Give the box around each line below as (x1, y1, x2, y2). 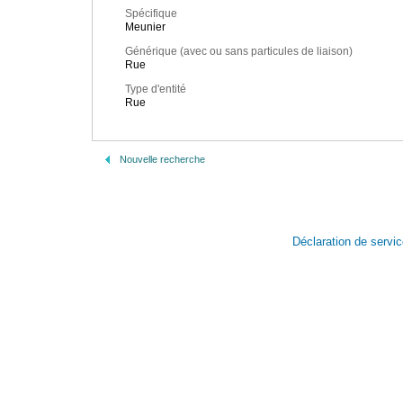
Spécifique (125, 7, 177, 21)
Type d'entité (125, 83, 186, 96)
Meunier (125, 21, 166, 34)
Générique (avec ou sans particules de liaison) (125, 45, 353, 58)
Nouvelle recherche (120, 154, 205, 165)
